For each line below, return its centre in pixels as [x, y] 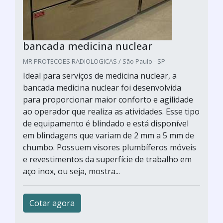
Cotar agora [52, 203]
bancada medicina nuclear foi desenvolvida [102, 88]
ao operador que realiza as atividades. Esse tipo [111, 111]
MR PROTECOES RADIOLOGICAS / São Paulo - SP [94, 61]
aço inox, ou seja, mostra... [71, 171]
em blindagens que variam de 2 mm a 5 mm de [109, 135]
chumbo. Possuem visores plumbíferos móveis [110, 147]
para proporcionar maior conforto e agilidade [108, 100]
